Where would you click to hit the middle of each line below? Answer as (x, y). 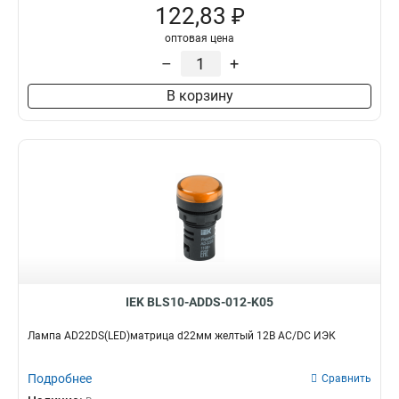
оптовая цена (199, 38)
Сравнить (346, 379)
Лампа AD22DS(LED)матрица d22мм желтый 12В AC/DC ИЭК (182, 336)
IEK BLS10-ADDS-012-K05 (199, 302)
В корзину (199, 96)
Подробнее (60, 379)
